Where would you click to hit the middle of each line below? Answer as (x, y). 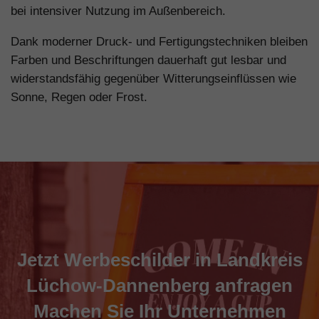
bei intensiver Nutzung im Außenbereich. (118, 11)
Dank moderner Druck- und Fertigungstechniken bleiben (159, 41)
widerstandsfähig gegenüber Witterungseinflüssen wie (153, 78)
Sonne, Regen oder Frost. (79, 97)
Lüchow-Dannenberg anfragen (159, 285)
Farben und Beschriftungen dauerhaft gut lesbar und (148, 60)
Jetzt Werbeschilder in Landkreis (159, 260)
